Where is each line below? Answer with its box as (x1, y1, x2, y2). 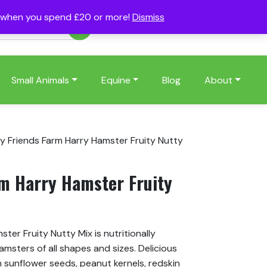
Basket (203, 21, 232, 35)
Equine (101, 73, 131, 86)
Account (116, 21, 154, 35)
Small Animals (11, 73, 69, 86)
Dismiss (132, 11, 164, 23)
